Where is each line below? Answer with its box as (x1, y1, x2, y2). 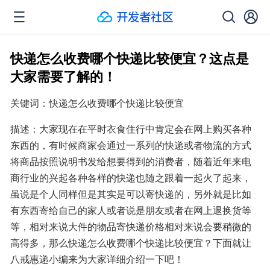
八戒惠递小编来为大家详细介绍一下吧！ (10, 252, 184, 266)
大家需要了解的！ (10, 66, 116, 86)
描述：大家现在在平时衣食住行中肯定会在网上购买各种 (10, 122, 251, 136)
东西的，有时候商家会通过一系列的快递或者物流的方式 (10, 138, 251, 152)
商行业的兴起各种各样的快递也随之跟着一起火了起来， (10, 171, 251, 184)
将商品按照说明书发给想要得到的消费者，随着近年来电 (10, 154, 251, 168)
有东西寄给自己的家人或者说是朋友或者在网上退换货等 (10, 203, 251, 217)
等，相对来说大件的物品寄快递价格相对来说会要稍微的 (10, 219, 251, 233)
